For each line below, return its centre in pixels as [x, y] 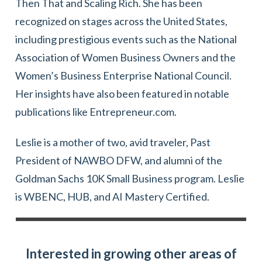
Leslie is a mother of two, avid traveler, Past [113, 142]
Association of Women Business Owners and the [125, 57]
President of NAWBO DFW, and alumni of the [119, 160]
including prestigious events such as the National [126, 39]
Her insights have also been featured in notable [122, 93]
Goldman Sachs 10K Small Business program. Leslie [130, 178]
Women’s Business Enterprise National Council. [123, 75]
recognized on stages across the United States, [121, 21]
